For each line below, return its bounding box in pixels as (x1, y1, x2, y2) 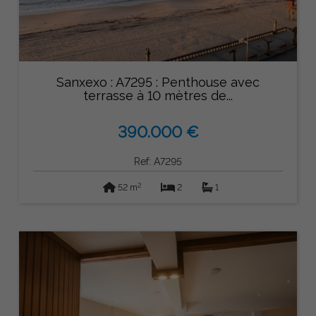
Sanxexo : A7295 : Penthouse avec (56, 74, 260, 90)
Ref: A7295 (134, 156, 182, 168)
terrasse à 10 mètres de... (83, 87, 233, 103)
